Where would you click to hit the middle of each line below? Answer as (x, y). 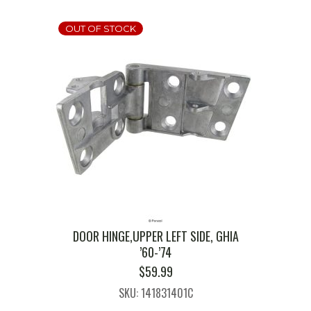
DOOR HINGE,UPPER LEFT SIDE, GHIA (155, 236)
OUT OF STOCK (101, 29)
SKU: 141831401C (155, 293)
